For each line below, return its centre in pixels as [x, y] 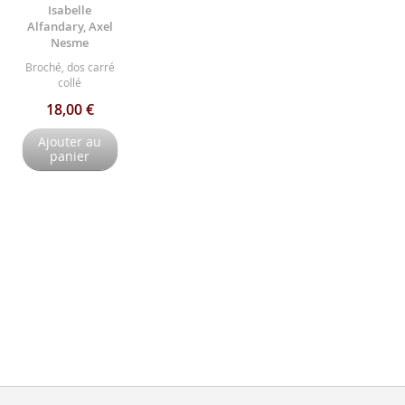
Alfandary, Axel [70, 27]
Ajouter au [70, 142]
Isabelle [70, 10]
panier [70, 156]
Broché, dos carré [70, 67]
